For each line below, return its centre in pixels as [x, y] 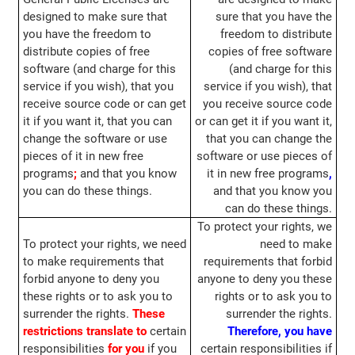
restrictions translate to [84, 332]
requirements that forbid [268, 262]
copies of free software [271, 52]
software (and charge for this [99, 69]
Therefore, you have [280, 332]
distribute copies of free [86, 52]
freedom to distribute [277, 34]
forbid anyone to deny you [91, 279]
